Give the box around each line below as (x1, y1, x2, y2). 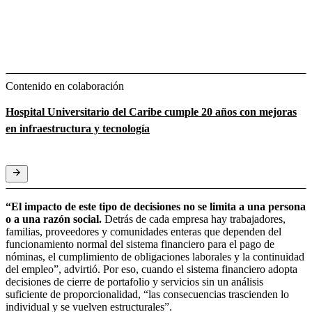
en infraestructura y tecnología (6, 122, 150, 134)
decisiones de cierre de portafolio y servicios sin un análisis (6, 275, 263, 288)
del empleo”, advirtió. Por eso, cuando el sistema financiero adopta (6, 263, 297, 275)
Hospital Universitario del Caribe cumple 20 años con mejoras (6, 105, 297, 118)
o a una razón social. (6, 212, 104, 225)
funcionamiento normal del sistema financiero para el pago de (6, 237, 274, 250)
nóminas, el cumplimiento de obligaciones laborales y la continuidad (6, 250, 304, 263)
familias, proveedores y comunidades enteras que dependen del (6, 225, 281, 237)
